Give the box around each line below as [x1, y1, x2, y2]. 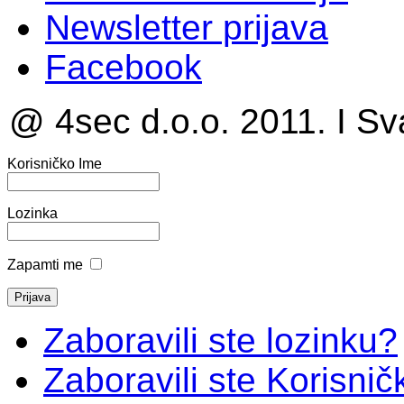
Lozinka [7, 205, 58, 221]
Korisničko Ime [7, 155, 102, 171]
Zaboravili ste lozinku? [43, 320, 398, 360]
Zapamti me [7, 256, 83, 272]
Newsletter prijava [45, 7, 328, 47]
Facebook [45, 47, 202, 87]
